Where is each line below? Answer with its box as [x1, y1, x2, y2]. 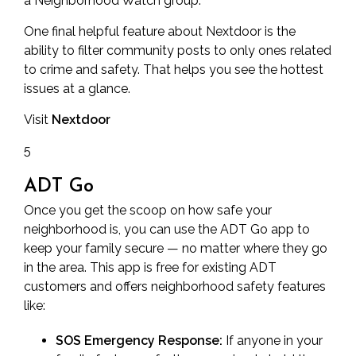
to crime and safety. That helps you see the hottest [24, 62, 323, 77]
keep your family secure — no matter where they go [24, 241, 327, 256]
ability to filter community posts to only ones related [24, 43, 331, 58]
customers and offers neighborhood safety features [24, 279, 326, 294]
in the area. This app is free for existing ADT [24, 260, 277, 275]
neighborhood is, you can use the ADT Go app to [24, 222, 310, 237]
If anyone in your [222, 333, 323, 348]
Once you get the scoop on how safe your [24, 203, 272, 218]
